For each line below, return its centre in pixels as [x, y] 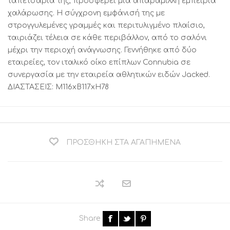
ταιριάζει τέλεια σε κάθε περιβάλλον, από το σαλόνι [107, 38]
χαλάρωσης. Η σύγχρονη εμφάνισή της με [86, 13]
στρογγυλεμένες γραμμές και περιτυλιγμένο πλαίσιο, [106, 25]
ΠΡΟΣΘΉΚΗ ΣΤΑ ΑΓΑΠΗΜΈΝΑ [123, 142]
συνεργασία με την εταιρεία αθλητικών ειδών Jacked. [109, 75]
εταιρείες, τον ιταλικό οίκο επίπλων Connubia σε [99, 62]
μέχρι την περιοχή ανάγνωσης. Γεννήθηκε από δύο [102, 50]
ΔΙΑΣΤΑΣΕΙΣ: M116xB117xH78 [58, 87]
